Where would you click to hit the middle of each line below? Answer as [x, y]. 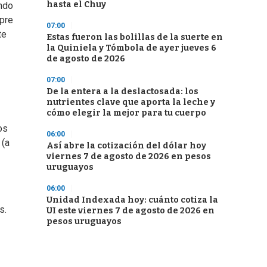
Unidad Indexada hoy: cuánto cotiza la [132, 200]
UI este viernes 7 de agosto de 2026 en [131, 211]
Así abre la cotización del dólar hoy [126, 146]
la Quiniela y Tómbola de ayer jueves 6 [131, 48]
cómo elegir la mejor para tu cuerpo [126, 113]
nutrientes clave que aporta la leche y [131, 102]
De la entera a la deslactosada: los [122, 91]
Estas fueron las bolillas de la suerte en [135, 37]
